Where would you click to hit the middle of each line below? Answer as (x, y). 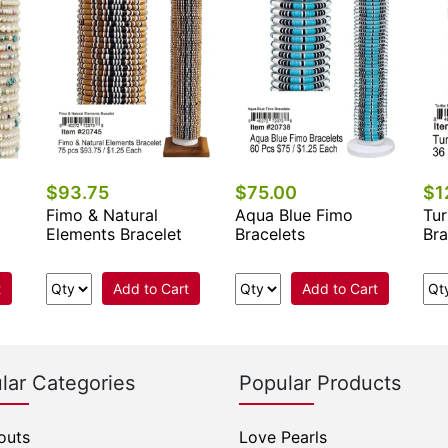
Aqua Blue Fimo (293, 214)
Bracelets (269, 233)
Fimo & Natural (102, 214)
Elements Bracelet (114, 233)
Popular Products (320, 382)
